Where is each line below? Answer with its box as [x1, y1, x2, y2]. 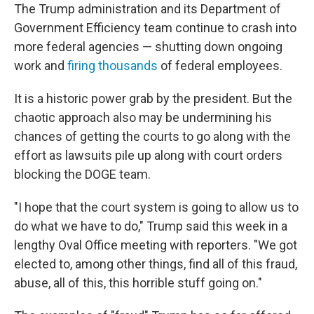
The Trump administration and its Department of [14, 1, 281, 16]
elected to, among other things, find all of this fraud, [14, 257, 297, 271]
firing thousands [67, 58, 158, 73]
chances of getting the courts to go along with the [14, 129, 291, 144]
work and [14, 58, 67, 73]
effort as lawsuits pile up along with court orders [14, 148, 282, 163]
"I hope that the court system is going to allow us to [14, 200, 299, 214]
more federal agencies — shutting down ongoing [14, 39, 282, 54]
